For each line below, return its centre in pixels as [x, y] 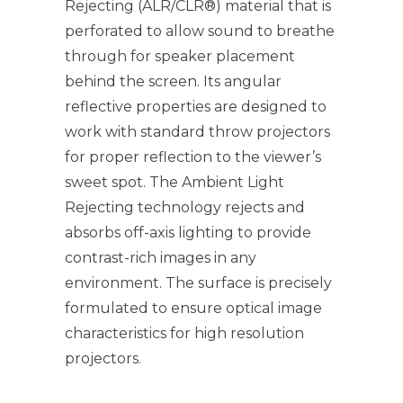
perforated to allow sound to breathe [200, 31]
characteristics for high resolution [184, 333]
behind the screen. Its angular [173, 81]
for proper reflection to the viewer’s [193, 157]
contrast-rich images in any [161, 257]
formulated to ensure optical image [193, 308]
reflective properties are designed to [196, 106]
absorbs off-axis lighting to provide [188, 232]
